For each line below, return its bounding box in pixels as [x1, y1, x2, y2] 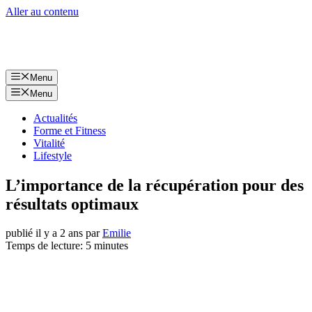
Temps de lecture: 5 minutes [6, 240, 128, 252]
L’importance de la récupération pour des [6, 175, 304, 194]
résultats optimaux [6, 194, 139, 213]
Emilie [102, 227, 131, 240]
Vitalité [33, 136, 65, 149]
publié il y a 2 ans [6, 227, 83, 240]
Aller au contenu [6, 6, 79, 17]
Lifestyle [33, 149, 72, 162]
